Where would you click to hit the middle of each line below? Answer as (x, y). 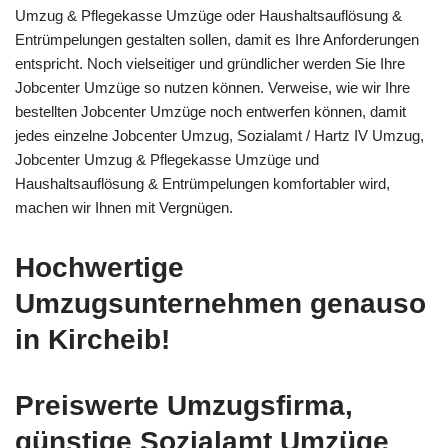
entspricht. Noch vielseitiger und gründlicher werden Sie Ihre (210, 64)
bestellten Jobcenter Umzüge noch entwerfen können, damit (210, 112)
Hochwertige (99, 268)
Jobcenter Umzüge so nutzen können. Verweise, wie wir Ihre (212, 88)
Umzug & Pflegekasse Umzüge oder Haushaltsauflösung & (208, 16)
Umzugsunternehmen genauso (220, 304)
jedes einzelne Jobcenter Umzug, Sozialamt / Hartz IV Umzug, (219, 136)
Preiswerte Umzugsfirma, (184, 406)
